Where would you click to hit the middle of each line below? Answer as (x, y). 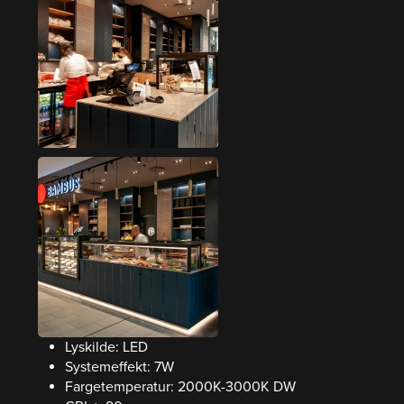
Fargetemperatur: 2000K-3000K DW (180, 387)
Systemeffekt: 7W (119, 367)
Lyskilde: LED (106, 348)
